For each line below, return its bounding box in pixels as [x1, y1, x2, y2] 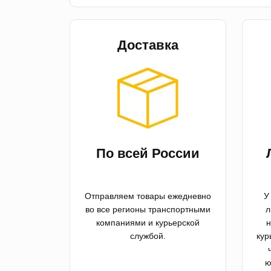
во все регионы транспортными [85, 204, 211, 215]
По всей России [96, 146, 200, 162]
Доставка [117, 38, 178, 53]
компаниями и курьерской [96, 218, 200, 228]
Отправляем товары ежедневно [85, 191, 211, 201]
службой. [130, 231, 166, 241]
